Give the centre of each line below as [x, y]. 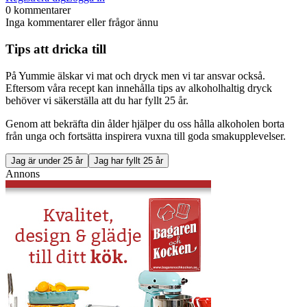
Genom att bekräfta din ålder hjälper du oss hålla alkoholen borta [145, 123]
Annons [23, 173]
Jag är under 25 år [47, 160]
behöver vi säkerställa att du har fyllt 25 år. [97, 100]
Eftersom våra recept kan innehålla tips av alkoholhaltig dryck [139, 88]
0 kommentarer [38, 10]
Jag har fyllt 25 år [128, 160]
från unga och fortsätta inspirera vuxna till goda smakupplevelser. [146, 136]
